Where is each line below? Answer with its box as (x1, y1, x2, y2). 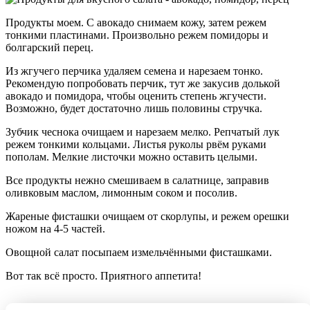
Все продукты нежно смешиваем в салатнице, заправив (6, 174, 269, 187)
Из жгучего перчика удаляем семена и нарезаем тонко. (6, 65, 263, 77)
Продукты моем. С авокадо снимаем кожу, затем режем (6, 17, 266, 29)
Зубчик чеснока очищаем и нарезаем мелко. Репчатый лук (6, 126, 280, 138)
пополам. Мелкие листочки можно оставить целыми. (6, 151, 257, 163)
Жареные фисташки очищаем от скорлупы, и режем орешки (6, 210, 289, 223)
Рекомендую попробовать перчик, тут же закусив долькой (6, 77, 280, 90)
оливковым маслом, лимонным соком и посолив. (6, 187, 237, 199)
